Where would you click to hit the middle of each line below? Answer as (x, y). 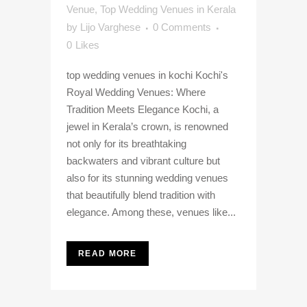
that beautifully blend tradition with (141, 195)
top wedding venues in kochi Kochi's (147, 75)
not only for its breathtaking (126, 144)
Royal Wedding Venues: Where (136, 92)
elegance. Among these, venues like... (151, 212)
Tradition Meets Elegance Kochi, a (143, 109)
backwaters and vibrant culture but (143, 161)
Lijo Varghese (110, 27)
